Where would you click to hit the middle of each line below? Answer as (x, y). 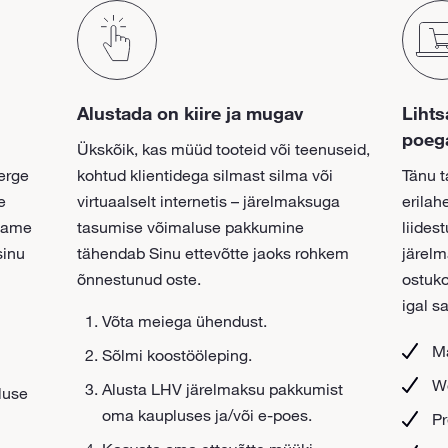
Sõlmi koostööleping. (177, 354)
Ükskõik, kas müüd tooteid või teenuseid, (224, 148)
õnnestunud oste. (139, 278)
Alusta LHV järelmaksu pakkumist (223, 388)
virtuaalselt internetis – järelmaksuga (209, 200)
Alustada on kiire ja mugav (190, 112)
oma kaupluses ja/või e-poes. (207, 414)
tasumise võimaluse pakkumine (191, 226)
